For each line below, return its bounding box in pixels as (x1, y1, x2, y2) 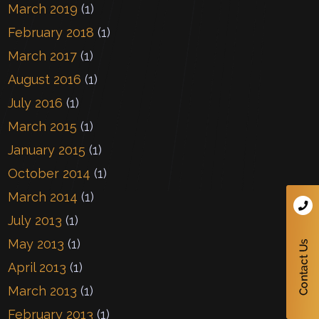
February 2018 (8, 24, 95, 40)
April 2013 (8, 259, 67, 275)
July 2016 (8, 95, 63, 110)
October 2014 (8, 165, 91, 181)
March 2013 (8, 283, 78, 298)
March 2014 (8, 189, 78, 204)
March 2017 (8, 48, 78, 63)
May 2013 (8, 236, 65, 251)
